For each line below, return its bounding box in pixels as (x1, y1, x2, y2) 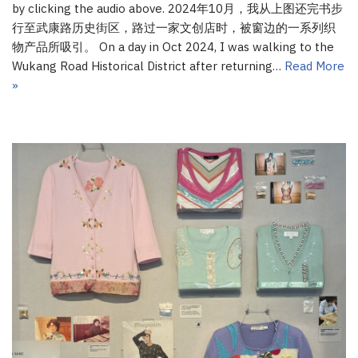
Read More (284, 58, 344, 74)
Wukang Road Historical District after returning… (12, 58, 284, 74)
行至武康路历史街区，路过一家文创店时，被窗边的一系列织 (12, 20, 336, 36)
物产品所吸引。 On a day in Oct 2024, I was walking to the (12, 39, 334, 55)
